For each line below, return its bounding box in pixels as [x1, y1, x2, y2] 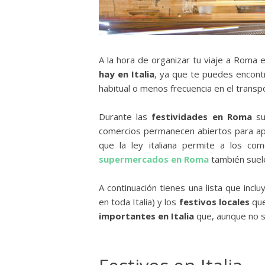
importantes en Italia [99, 210, 194, 222]
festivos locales [179, 196, 250, 208]
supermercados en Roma [99, 153, 209, 165]
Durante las [99, 111, 152, 122]
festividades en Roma [151, 111, 252, 122]
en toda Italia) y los [99, 196, 179, 208]
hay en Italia [99, 68, 155, 80]
